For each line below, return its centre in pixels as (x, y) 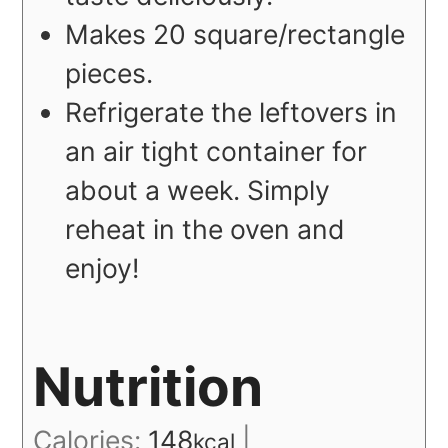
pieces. (109, 73)
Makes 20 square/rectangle (235, 34)
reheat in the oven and (205, 229)
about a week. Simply (198, 190)
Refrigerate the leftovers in (231, 112)
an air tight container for (216, 151)
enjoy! (102, 268)
